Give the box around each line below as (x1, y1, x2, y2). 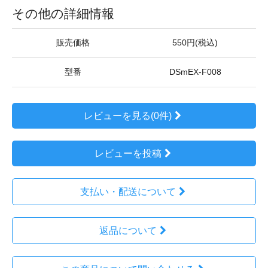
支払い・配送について (80, 187, 176, 197)
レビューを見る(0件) (84, 111, 172, 121)
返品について (99, 226, 157, 236)
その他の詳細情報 (12, 7, 114, 20)
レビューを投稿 (94, 148, 162, 159)
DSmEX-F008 (169, 68, 221, 77)
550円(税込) (172, 38, 218, 47)
